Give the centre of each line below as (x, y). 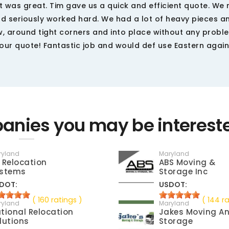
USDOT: (173, 185)
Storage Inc (183, 172)
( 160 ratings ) (58, 200)
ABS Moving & (187, 163)
